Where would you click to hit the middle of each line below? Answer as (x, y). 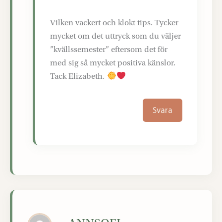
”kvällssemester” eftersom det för (109, 50)
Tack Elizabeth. (79, 76)
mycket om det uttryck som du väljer (116, 36)
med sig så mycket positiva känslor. (113, 63)
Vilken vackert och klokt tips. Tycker (114, 23)
